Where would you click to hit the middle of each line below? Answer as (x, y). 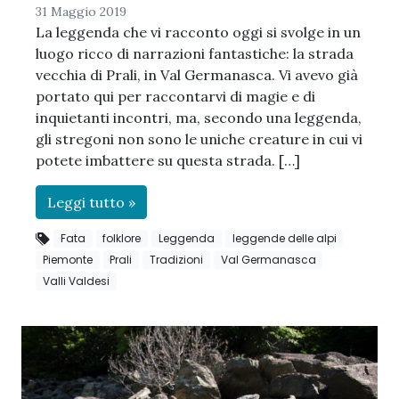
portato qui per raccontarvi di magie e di (175, 96)
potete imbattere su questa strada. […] (168, 160)
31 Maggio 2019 (81, 11)
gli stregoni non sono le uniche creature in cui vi (199, 138)
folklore (122, 238)
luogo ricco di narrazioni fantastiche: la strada (195, 53)
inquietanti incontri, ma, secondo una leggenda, (199, 117)
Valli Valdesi (76, 281)
